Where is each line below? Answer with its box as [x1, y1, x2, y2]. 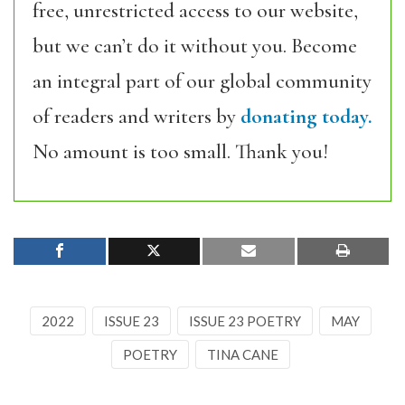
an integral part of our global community [33, 69, 372, 94]
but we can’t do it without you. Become [33, 33, 357, 59]
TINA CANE [207, 346, 278, 363]
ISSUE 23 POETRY [189, 313, 301, 329]
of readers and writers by [33, 104, 240, 129]
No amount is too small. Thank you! [33, 139, 328, 165]
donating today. [240, 104, 372, 129]
